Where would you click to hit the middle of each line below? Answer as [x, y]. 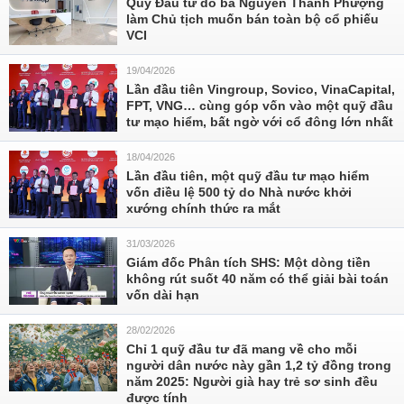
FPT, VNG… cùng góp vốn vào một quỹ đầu [260, 106]
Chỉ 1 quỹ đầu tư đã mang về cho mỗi [242, 349]
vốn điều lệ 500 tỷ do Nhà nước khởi [239, 192]
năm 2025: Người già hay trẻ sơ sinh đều [252, 381]
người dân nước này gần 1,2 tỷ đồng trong [259, 365]
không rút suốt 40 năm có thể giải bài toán [257, 279]
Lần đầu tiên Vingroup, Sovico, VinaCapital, [261, 89]
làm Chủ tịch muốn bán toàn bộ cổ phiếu [252, 19]
